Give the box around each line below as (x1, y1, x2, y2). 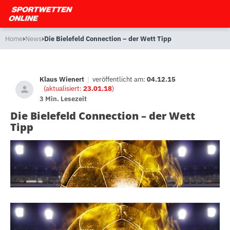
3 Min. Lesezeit (40, 94, 87, 103)
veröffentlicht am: (92, 75, 147, 84)
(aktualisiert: (44, 84, 83, 93)
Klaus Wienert (40, 75, 84, 84)
